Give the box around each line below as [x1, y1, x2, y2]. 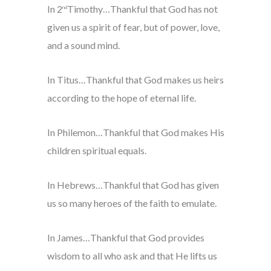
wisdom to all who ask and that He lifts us [47, 250, 217, 262]
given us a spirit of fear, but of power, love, [47, 21, 220, 33]
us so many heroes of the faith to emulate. [47, 197, 217, 209]
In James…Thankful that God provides [47, 232, 204, 244]
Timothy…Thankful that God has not [67, 3, 218, 15]
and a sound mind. [47, 39, 120, 51]
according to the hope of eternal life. [47, 92, 196, 104]
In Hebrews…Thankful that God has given [47, 179, 219, 191]
